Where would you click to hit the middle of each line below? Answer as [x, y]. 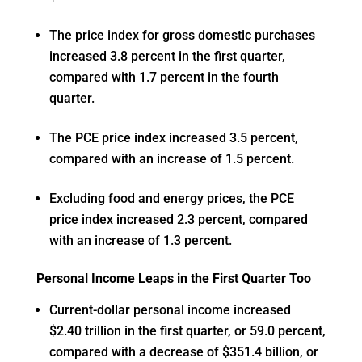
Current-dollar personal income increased [170, 310]
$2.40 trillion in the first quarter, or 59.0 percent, [187, 331]
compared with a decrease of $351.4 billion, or [183, 352]
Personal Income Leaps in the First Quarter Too [173, 279]
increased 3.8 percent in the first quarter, [167, 57]
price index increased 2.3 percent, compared [178, 220]
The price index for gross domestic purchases [182, 36]
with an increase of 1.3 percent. [140, 241]
